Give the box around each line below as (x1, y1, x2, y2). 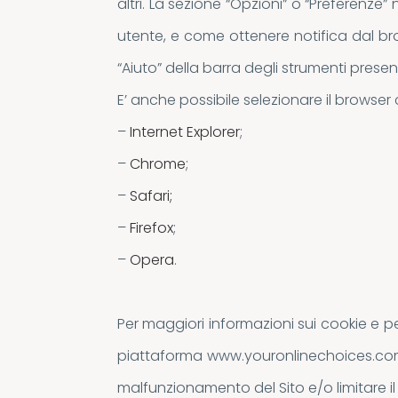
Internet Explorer (130, 122, 240, 142)
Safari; (130, 186, 172, 206)
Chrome (130, 154, 186, 174)
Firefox (130, 218, 173, 238)
